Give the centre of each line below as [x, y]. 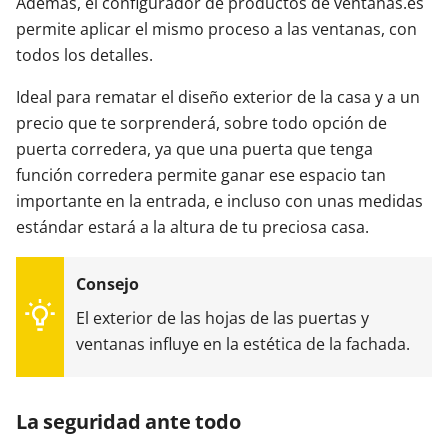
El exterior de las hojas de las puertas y [222, 318]
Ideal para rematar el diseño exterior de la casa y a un [218, 97]
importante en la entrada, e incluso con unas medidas [219, 201]
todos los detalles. [84, 55]
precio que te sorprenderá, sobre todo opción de [201, 123]
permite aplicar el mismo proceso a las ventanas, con [216, 29]
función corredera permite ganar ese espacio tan [201, 175]
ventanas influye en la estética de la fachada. [245, 344]
